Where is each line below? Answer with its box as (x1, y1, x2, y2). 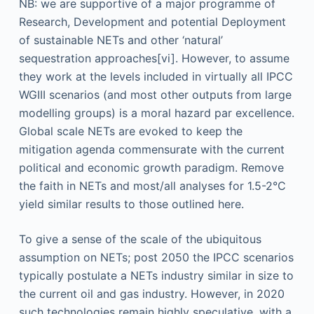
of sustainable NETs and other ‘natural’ (18, 33, 223, 47)
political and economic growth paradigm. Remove (18, 161, 284, 175)
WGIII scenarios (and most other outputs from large (18, 88, 292, 102)
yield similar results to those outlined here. (18, 197, 244, 211)
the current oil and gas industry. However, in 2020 (18, 287, 285, 301)
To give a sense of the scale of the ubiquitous (18, 232, 261, 246)
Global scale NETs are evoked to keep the (18, 124, 243, 138)
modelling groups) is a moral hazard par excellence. (18, 106, 294, 120)
